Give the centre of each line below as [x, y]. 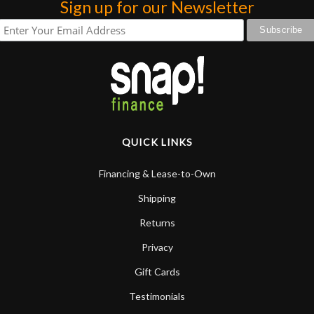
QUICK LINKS [157, 142]
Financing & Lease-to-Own [157, 173]
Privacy [157, 247]
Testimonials [157, 296]
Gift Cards [157, 271]
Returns [157, 222]
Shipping [157, 198]
